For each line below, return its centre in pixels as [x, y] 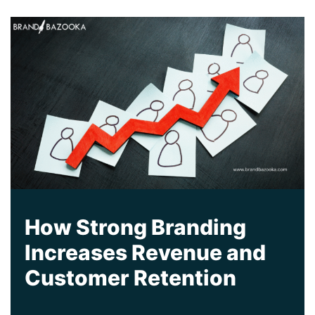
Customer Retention [130, 278]
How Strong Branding [135, 227]
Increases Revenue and [145, 253]
